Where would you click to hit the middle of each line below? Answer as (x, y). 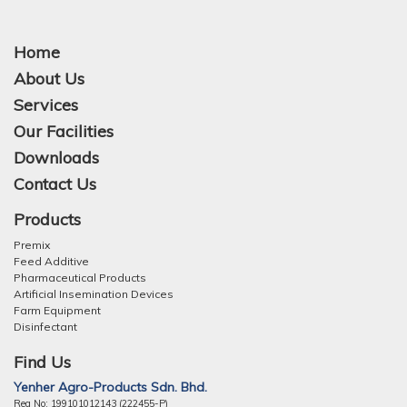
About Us (49, 78)
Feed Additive (51, 261)
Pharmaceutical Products (80, 277)
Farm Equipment (57, 310)
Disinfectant (45, 326)
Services (46, 104)
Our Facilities (64, 131)
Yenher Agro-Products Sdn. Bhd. (110, 387)
